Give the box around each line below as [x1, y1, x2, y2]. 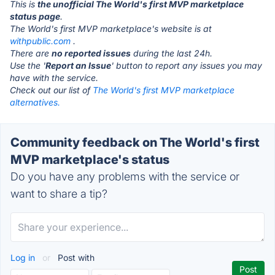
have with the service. [10, 72, 98, 83]
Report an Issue [45, 60, 111, 71]
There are [10, 48, 52, 58]
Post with [55, 252, 95, 263]
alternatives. [10, 97, 60, 107]
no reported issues [52, 48, 131, 58]
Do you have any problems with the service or [10, 170, 239, 183]
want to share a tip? [10, 187, 107, 200]
